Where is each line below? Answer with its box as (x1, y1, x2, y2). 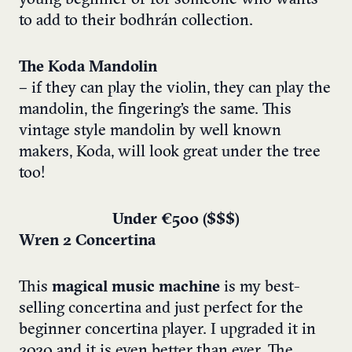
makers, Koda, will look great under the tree (19, 144, 321, 160)
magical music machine (52, 279, 220, 295)
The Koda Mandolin (19, 59, 157, 75)
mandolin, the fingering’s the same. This (19, 101, 291, 118)
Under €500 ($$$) (112, 211, 240, 228)
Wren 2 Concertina (19, 233, 156, 249)
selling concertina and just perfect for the (19, 300, 303, 317)
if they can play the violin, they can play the (31, 80, 331, 97)
